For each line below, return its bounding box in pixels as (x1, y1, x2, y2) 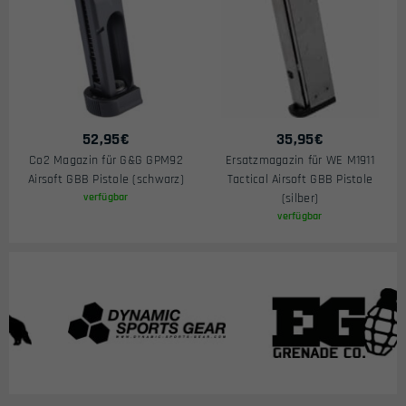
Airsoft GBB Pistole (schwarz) (28, 171, 184, 188)
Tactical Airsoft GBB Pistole (227, 171, 373, 188)
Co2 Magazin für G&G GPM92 (29, 152, 183, 169)
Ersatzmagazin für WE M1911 (226, 152, 374, 169)
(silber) (281, 190, 319, 207)
